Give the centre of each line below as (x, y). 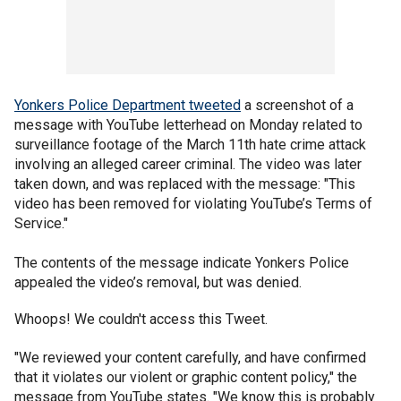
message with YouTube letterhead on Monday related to (188, 125)
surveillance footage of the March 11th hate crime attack (190, 145)
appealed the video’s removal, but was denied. (160, 282)
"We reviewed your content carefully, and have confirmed (190, 358)
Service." (43, 223)
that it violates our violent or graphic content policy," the (186, 377)
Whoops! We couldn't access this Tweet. (141, 319)
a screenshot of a (297, 105)
